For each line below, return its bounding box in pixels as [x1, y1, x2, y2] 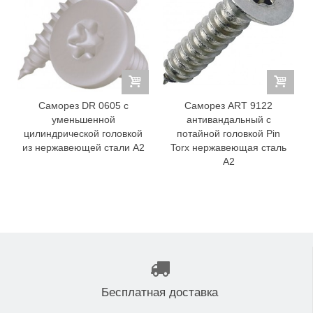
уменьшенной [51, 114, 115, 126]
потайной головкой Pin [177, 128, 280, 140]
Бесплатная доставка [101, 286, 218, 300]
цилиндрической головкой [24, 128, 143, 140]
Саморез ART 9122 [184, 100, 272, 112]
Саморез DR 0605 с [38, 100, 129, 112]
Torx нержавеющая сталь [170, 142, 286, 154]
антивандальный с [186, 114, 271, 126]
